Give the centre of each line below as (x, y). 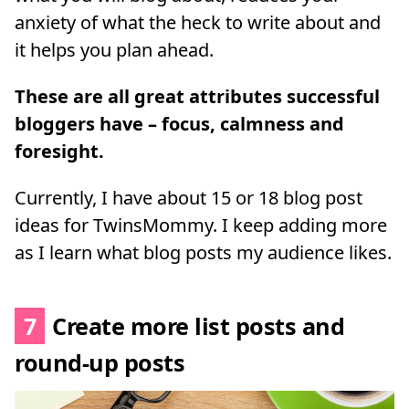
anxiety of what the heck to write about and (198, 23)
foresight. (59, 152)
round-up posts (100, 362)
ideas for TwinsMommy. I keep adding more (201, 225)
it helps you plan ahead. (114, 50)
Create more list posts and (195, 325)
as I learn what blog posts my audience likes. (203, 252)
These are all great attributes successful (197, 97)
